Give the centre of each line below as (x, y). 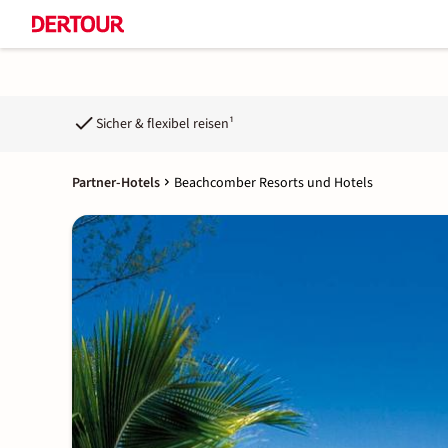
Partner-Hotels (116, 183)
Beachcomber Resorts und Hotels (273, 183)
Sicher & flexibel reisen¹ (165, 123)
